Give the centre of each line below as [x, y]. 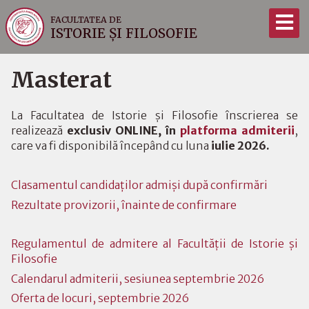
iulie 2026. [240, 146]
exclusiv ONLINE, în [123, 131]
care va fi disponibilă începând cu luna [111, 146]
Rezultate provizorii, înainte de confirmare [124, 205]
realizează [39, 131]
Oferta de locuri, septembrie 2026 [100, 298]
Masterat [61, 80]
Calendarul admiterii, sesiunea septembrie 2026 [138, 278]
